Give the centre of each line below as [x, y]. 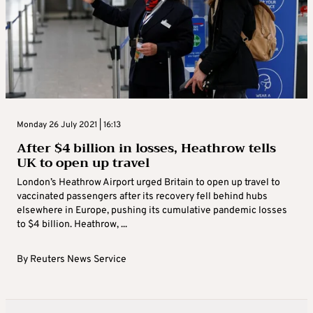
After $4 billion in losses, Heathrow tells [146, 148]
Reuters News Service [78, 260]
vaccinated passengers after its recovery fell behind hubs [142, 197]
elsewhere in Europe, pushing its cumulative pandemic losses [152, 211]
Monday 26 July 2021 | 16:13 [69, 125]
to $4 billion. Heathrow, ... [72, 225]
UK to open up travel [83, 163]
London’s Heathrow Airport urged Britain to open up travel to [148, 183]
